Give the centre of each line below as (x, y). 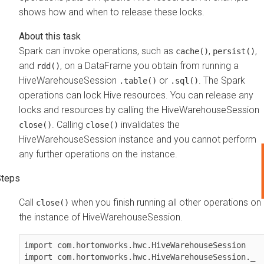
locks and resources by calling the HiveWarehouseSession (139, 110)
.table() (138, 80)
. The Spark (222, 80)
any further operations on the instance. (98, 154)
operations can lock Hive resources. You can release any (136, 95)
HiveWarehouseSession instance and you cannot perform (138, 139)
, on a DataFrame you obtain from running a (149, 65)
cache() (192, 51)
